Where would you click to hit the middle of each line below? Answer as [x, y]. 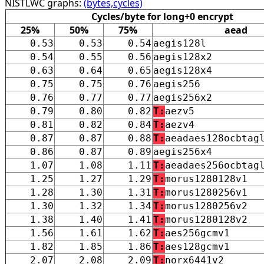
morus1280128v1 [206, 179]
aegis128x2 [183, 57]
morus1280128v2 [206, 219]
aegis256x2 [183, 97]
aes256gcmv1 [197, 233]
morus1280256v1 [206, 192]
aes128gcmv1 [197, 246]
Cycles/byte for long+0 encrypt [162, 16]
